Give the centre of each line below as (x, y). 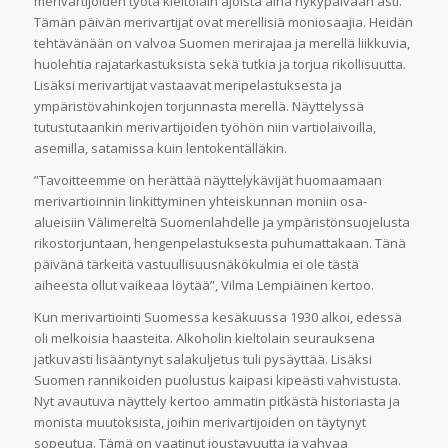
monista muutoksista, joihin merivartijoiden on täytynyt (199, 422)
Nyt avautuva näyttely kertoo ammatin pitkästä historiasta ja (216, 401)
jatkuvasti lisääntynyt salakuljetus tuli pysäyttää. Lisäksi (202, 359)
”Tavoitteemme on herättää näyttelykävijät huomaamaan (207, 180)
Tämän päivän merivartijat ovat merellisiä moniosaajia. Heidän (223, 22)
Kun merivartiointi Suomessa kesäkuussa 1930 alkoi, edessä (217, 317)
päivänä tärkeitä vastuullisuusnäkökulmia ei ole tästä (196, 264)
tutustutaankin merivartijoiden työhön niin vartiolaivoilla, (204, 127)
